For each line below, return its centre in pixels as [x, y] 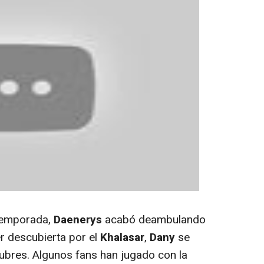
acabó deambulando [154, 220]
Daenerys [78, 220]
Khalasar [122, 237]
